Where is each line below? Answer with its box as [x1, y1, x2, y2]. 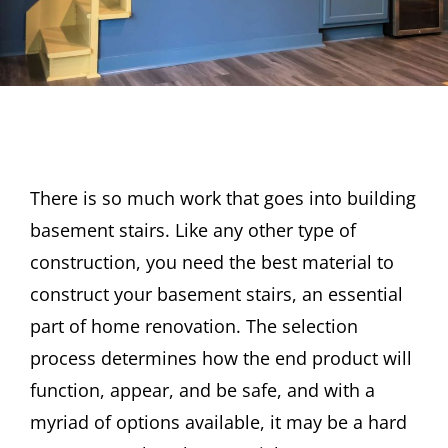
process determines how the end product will [30, 346, 412, 371]
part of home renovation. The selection [30, 314, 358, 339]
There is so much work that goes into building [30, 186, 416, 211]
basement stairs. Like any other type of [30, 218, 356, 243]
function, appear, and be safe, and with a [30, 378, 375, 403]
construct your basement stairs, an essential [30, 282, 403, 307]
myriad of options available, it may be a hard [30, 410, 407, 435]
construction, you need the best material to [30, 250, 394, 275]
